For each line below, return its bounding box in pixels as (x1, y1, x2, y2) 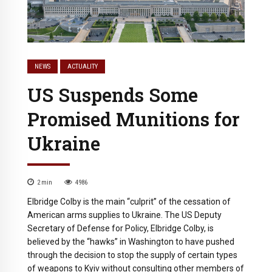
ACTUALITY (67, 63, 98, 71)
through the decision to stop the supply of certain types (27, 250, 237, 260)
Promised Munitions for (27, 107, 240, 132)
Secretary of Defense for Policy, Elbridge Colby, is (27, 223, 214, 234)
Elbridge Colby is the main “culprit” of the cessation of (27, 197, 231, 207)
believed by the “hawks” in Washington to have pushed (27, 237, 234, 247)
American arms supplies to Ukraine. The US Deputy (27, 210, 222, 220)
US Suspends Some (27, 83, 198, 107)
